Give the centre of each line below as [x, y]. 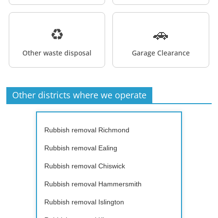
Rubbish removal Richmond [87, 130]
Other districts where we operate [80, 95]
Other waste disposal [57, 53]
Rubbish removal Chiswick [84, 166]
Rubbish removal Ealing [81, 148]
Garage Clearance [161, 53]
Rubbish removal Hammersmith [93, 184]
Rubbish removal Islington [84, 202]
